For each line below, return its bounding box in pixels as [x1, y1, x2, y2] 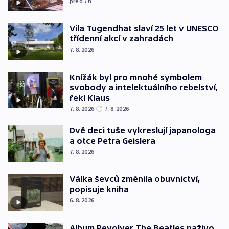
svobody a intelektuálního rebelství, [70, 82, 218, 92]
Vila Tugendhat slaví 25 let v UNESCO [70, 24, 219, 33]
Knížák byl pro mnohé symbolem [70, 72, 202, 82]
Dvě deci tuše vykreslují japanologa [70, 125, 216, 135]
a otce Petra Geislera [70, 135, 155, 145]
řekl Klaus [70, 93, 110, 102]
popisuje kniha [70, 185, 129, 194]
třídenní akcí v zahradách [70, 34, 173, 43]
